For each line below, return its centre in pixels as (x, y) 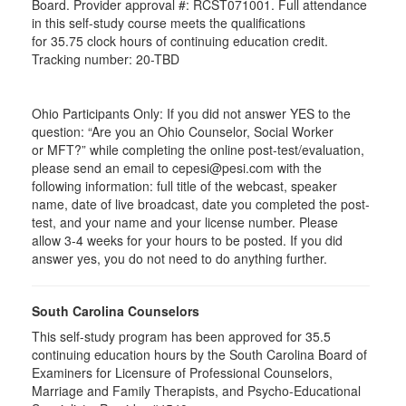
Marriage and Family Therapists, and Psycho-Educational (196, 390)
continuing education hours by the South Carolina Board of (199, 354)
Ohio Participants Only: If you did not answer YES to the (191, 113)
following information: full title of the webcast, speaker (184, 185)
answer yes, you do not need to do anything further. (179, 258)
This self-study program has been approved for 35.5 (181, 336)
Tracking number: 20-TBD (106, 58)
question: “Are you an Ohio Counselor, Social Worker (183, 131)
